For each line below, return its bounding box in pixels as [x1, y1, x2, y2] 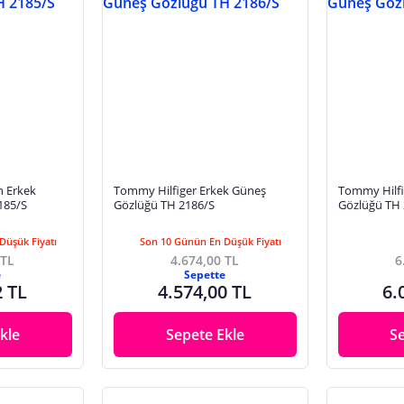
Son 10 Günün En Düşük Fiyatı [139, 234, 281, 249]
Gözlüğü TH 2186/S [113, 197, 215, 214]
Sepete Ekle [165, 325, 244, 345]
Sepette [184, 267, 226, 283]
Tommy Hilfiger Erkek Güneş [113, 182, 266, 199]
